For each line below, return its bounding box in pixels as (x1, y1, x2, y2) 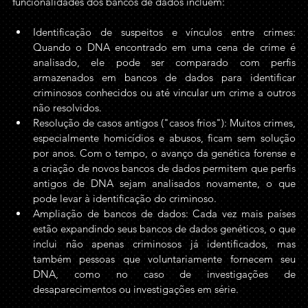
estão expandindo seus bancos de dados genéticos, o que (33, 222, 296, 235)
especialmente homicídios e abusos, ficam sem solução (33, 131, 296, 144)
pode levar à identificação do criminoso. (33, 192, 217, 205)
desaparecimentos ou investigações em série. (33, 283, 239, 296)
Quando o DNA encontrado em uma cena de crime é (33, 41, 296, 54)
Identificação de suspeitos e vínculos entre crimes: (33, 25, 296, 38)
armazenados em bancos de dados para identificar (33, 71, 296, 84)
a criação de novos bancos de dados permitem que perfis (33, 162, 296, 175)
